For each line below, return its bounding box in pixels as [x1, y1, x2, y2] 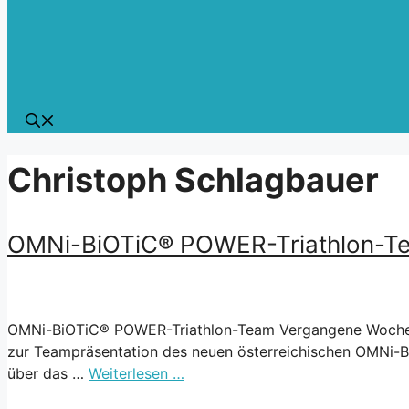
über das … [7, 363, 89, 383]
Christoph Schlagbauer [7, 160, 379, 201]
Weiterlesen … [89, 363, 184, 383]
